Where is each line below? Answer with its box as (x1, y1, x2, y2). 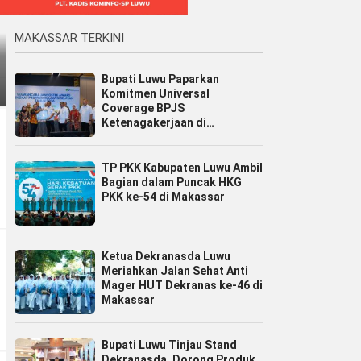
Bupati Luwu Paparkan (102, 73, 219, 86)
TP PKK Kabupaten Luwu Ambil (102, 161, 263, 175)
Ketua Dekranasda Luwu (102, 250, 230, 263)
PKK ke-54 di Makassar (102, 190, 225, 204)
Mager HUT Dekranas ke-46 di (102, 279, 263, 293)
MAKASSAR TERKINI (15, 31, 124, 46)
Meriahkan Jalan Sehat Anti (102, 264, 248, 278)
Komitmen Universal (102, 87, 210, 101)
